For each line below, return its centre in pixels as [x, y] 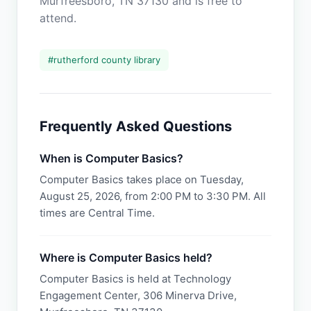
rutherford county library [107, 60]
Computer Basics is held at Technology [135, 279]
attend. [58, 18]
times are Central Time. [97, 213]
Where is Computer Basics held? [126, 258]
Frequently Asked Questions [136, 126]
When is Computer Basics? [111, 158]
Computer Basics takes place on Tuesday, [142, 179]
